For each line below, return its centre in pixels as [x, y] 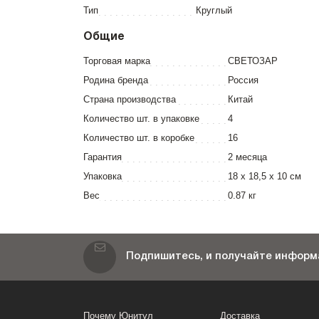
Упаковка [103, 176]
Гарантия [103, 157]
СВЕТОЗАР [253, 61]
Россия [243, 80]
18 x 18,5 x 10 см [265, 176]
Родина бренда [116, 80]
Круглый [214, 10]
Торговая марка [117, 61]
